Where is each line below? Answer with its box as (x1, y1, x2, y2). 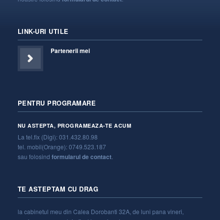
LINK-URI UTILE (17, 27, 69, 36)
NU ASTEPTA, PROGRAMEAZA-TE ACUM (17, 122, 132, 130)
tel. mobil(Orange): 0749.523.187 (17, 142, 106, 151)
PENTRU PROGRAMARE (17, 98, 96, 108)
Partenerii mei (50, 46, 90, 55)
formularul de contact (51, 152, 111, 162)
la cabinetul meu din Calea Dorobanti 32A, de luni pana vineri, (17, 207, 184, 216)
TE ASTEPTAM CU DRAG (17, 184, 99, 194)
